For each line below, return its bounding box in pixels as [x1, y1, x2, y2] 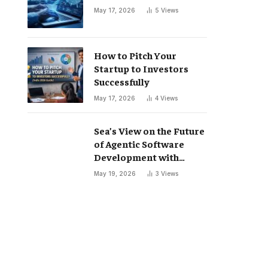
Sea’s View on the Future [94, 124, 205, 136]
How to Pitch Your [94, 49, 176, 61]
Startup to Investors [94, 62, 188, 74]
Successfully [94, 75, 150, 87]
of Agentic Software [94, 138, 184, 150]
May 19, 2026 [94, 170, 136, 177]
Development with [94, 151, 179, 163]
